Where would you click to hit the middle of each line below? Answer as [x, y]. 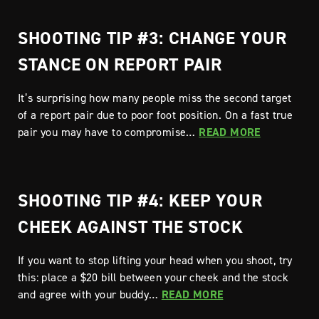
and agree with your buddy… [90, 294]
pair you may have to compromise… [109, 132]
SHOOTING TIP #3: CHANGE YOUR [152, 38]
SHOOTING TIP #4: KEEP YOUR [140, 200]
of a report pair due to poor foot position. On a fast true [156, 115]
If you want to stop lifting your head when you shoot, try [155, 260]
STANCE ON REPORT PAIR [120, 64]
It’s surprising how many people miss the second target [155, 98]
